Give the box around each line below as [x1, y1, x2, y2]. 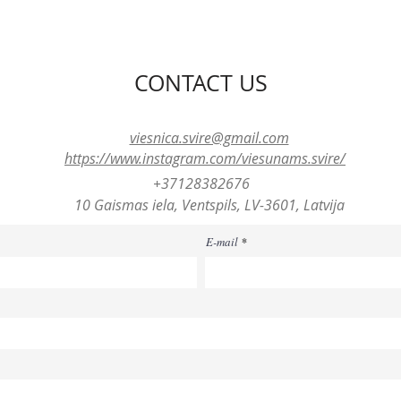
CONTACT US [133, 68, 268, 98]
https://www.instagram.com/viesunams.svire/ [64, 149, 346, 168]
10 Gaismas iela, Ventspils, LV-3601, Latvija [73, 195, 345, 215]
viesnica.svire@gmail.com [129, 128, 289, 148]
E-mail [206, 234, 238, 250]
